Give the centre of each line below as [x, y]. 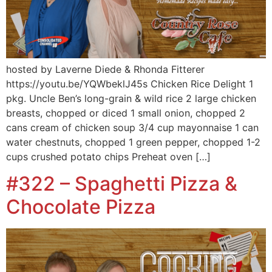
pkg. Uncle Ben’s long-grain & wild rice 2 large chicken [131, 98]
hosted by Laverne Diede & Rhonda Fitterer [105, 69]
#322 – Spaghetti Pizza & [122, 183]
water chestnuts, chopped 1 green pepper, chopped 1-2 [133, 142]
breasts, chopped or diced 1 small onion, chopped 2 [126, 113]
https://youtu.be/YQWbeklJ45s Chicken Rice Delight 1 [130, 83]
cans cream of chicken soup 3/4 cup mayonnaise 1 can [132, 127]
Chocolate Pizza [81, 206]
